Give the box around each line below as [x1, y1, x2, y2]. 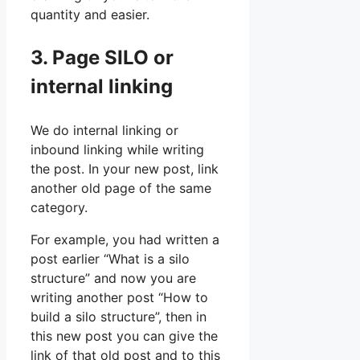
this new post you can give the [31, 328, 218, 345]
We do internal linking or [31, 122, 178, 139]
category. [31, 199, 88, 216]
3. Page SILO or [31, 46, 174, 70]
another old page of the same [31, 180, 211, 197]
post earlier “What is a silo [31, 251, 190, 268]
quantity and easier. [31, 6, 149, 23]
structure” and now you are [31, 270, 196, 287]
